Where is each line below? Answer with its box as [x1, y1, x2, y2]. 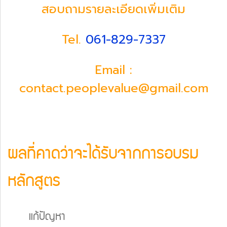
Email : [95, 60, 132, 79]
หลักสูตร [8, 175, 60, 190]
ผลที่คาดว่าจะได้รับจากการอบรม [8, 148, 199, 162]
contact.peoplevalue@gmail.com [19, 79, 208, 97]
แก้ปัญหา [29, 212, 65, 222]
